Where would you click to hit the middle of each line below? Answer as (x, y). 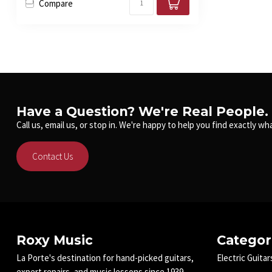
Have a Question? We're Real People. (142, 112)
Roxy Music (55, 240)
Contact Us (53, 157)
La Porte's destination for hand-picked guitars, (105, 258)
